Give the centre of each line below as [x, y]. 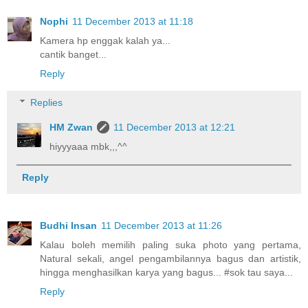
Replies [47, 102]
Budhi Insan [68, 226]
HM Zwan [71, 127]
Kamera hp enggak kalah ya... [105, 41]
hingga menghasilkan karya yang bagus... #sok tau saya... [166, 273]
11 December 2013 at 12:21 [175, 127]
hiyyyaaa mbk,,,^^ [89, 146]
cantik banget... [73, 55]
